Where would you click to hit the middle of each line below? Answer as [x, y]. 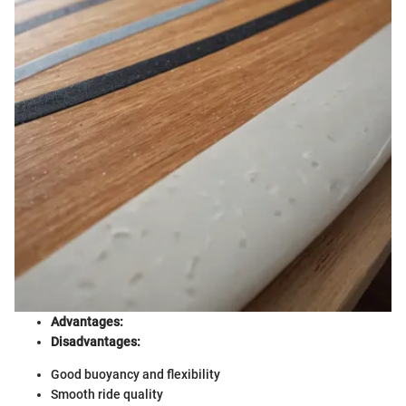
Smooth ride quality [107, 394]
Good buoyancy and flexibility [135, 374]
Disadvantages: [96, 342]
